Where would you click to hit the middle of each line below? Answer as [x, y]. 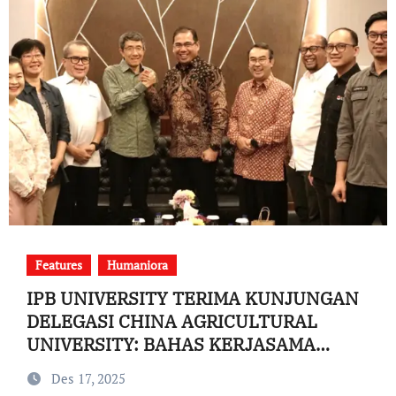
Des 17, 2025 [88, 378]
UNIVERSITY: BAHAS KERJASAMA [171, 344]
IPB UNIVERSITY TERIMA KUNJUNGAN [192, 298]
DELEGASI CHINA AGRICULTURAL [171, 321]
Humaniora [137, 265]
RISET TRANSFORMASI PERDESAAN [180, 367]
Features [58, 265]
